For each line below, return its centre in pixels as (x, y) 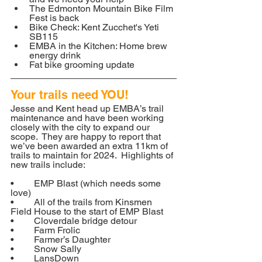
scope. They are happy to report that (87, 137)
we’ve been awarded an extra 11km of (90, 146)
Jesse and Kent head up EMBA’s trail (88, 108)
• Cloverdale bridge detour (85, 221)
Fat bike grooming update (82, 65)
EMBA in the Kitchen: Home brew (99, 46)
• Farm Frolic (57, 230)
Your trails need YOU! (70, 95)
